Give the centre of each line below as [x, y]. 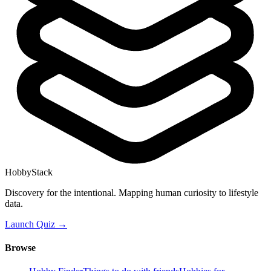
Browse [20, 247]
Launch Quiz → [36, 224]
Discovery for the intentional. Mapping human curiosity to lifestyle [132, 192]
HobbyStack [29, 172]
